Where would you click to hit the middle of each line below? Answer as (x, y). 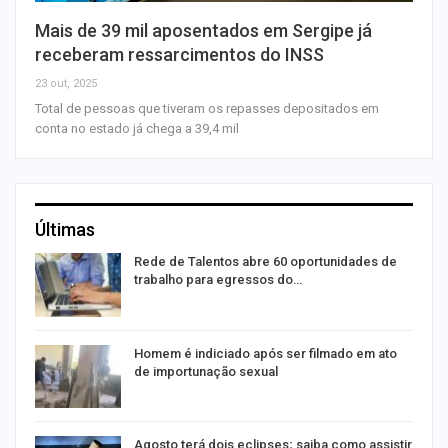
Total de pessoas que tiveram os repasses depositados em (207, 108)
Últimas (65, 229)
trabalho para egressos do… (218, 279)
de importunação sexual (206, 371)
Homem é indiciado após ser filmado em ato (265, 353)
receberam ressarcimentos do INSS (179, 54)
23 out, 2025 (66, 83)
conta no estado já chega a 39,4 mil (137, 128)
